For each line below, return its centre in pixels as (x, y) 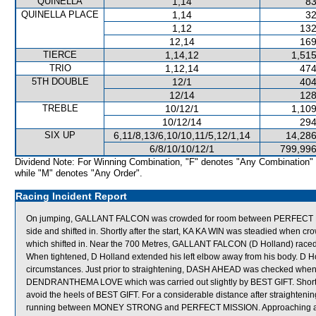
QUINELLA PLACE (60, 14)
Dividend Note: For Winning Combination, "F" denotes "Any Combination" (164, 162)
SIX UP (60, 135)
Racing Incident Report (71, 196)
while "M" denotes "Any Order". (79, 173)
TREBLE (60, 108)
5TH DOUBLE (60, 81)
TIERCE (60, 55)
